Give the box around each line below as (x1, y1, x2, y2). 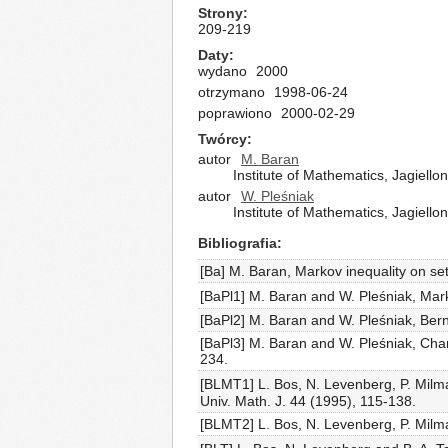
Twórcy (198, 131, 247, 147)
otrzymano (198, 84, 265, 100)
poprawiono (198, 105, 272, 121)
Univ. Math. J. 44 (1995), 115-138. (200, 393, 416, 409)
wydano (198, 63, 247, 79)
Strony (198, 5, 243, 21)
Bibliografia (198, 235, 277, 251)
